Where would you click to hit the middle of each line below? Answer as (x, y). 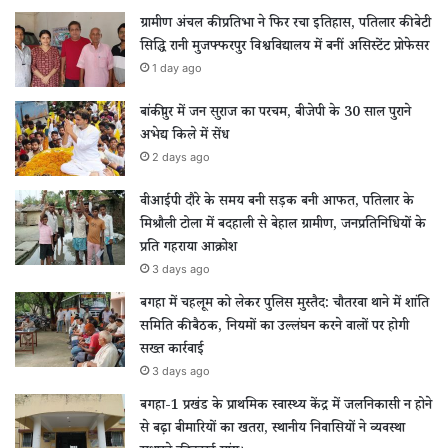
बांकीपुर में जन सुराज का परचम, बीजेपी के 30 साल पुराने (275, 113)
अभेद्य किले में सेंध (184, 136)
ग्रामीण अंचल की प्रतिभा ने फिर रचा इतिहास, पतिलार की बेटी (285, 24)
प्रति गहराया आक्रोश (188, 248)
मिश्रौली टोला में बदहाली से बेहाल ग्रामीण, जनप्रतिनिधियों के (283, 225)
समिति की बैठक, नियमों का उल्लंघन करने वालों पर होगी (274, 327)
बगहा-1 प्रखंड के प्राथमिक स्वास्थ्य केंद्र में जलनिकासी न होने (286, 406)
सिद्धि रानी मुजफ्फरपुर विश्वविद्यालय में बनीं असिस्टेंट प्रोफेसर (284, 47)
